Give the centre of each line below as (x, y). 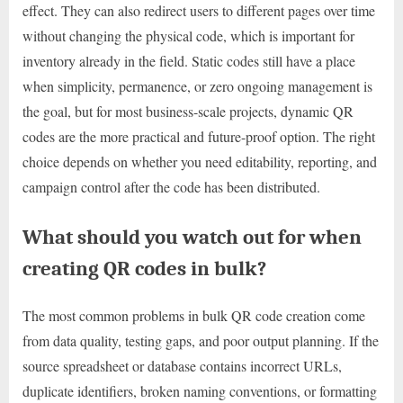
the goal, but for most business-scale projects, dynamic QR (188, 111)
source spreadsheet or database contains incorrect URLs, (182, 365)
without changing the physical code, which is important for (188, 35)
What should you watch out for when (192, 237)
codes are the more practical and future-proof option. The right (199, 136)
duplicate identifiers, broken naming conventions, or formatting (200, 390)
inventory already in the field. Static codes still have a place (189, 60)
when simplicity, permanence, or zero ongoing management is (197, 85)
